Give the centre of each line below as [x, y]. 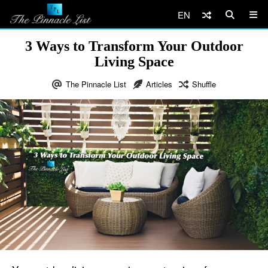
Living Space [134, 62]
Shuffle [204, 84]
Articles [159, 84]
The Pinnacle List [96, 84]
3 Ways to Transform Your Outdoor [134, 46]
